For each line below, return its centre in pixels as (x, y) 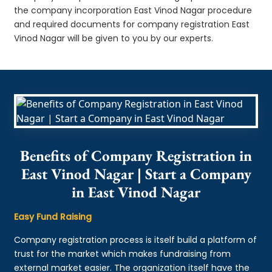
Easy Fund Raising (53, 216)
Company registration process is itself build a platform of (136, 240)
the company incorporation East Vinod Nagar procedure (133, 10)
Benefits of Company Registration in (136, 155)
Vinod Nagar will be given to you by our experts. (114, 38)
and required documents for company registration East (132, 24)
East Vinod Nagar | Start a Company (136, 173)
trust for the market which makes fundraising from (123, 253)
